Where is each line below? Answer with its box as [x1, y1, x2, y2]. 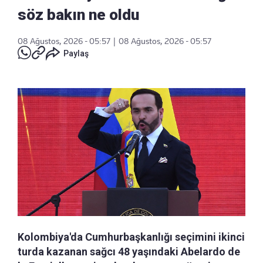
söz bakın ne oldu [18, 5, 139, 23]
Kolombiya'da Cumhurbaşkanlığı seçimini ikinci [18, 231, 245, 243]
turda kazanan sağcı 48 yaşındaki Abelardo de [18, 245, 240, 258]
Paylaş [63, 48, 89, 58]
